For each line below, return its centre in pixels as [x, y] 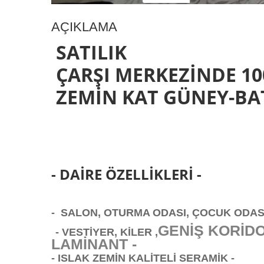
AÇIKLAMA [84, 27]
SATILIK [91, 52]
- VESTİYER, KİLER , [107, 232]
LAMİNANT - [94, 244]
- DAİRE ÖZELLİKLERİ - [126, 174]
